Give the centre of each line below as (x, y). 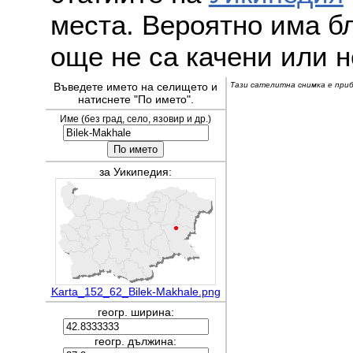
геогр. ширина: (136, 312)
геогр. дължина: (136, 341)
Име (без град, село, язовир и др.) (136, 119)
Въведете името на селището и (136, 86)
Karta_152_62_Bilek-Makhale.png (136, 291)
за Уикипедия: (136, 171)
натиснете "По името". (136, 99)
